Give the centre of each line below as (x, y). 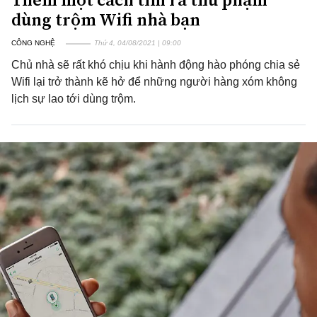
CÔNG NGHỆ (33, 43)
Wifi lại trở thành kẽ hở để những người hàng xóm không (154, 82)
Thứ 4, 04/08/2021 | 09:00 (138, 43)
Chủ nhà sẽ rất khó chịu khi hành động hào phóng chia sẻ (156, 65)
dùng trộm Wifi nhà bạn (106, 19)
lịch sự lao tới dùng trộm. (74, 99)
